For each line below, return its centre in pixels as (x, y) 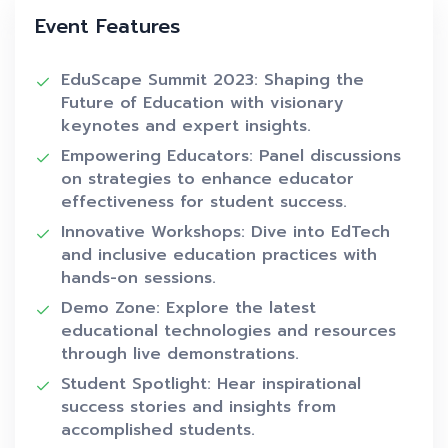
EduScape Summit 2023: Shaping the (212, 80)
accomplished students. (158, 430)
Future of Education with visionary (202, 103)
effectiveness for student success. (204, 202)
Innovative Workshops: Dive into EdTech (225, 232)
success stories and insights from (198, 407)
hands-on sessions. (138, 278)
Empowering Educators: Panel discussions (231, 156)
